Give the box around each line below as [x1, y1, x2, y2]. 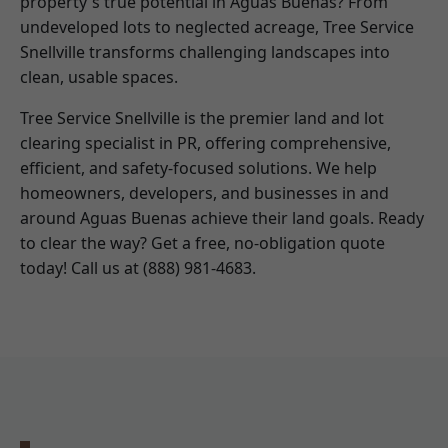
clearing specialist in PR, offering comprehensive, [20, 131, 391, 154]
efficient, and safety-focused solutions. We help [20, 156, 377, 179]
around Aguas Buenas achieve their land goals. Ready [20, 206, 424, 229]
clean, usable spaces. [20, 65, 178, 88]
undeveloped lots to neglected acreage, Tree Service [20, 15, 414, 38]
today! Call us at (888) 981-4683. [20, 256, 256, 279]
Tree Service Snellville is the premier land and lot [20, 106, 384, 129]
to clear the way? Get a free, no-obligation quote [20, 231, 385, 254]
